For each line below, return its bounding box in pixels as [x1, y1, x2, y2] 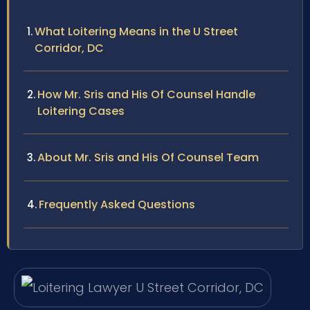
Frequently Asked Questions [39, 196, 195, 212]
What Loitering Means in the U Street [35, 23, 238, 39]
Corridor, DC [35, 39, 104, 56]
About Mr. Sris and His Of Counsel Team [37, 149, 259, 165]
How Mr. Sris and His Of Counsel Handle [37, 86, 255, 102]
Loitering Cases [37, 102, 125, 119]
